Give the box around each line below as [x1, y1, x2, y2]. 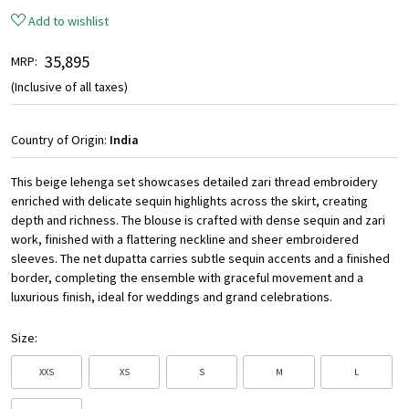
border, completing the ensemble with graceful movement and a [11, 269, 363, 287]
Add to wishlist [28, 13, 109, 30]
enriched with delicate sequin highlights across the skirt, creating [11, 193, 368, 210]
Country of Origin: [11, 131, 110, 149]
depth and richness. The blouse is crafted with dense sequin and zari [11, 212, 385, 229]
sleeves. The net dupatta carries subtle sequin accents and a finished [11, 250, 390, 267]
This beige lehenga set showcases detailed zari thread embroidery [11, 173, 378, 191]
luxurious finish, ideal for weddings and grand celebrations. [11, 288, 332, 306]
